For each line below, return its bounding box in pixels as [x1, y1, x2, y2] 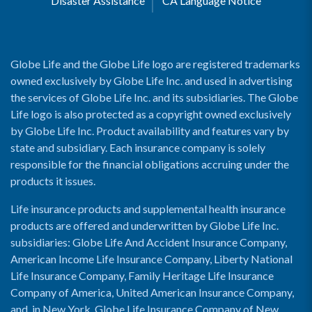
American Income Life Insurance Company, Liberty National [10, 252, 292, 265]
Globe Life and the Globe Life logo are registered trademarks [10, 57, 300, 70]
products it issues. [10, 174, 95, 187]
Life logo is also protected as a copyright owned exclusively [10, 107, 291, 120]
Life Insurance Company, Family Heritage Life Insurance [10, 269, 274, 282]
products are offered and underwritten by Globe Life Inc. [10, 219, 279, 232]
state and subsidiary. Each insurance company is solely [10, 141, 265, 154]
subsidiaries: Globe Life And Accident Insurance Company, [10, 235, 287, 249]
